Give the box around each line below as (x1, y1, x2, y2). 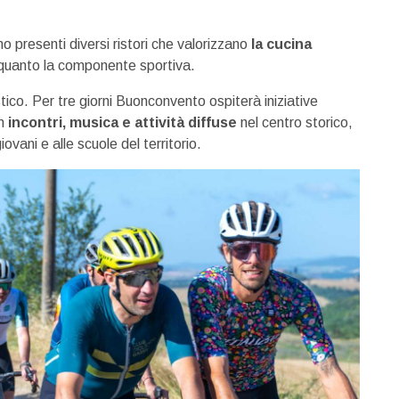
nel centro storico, (237, 114, 353, 130)
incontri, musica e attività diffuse (8, 114, 237, 130)
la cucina (251, 36, 312, 52)
